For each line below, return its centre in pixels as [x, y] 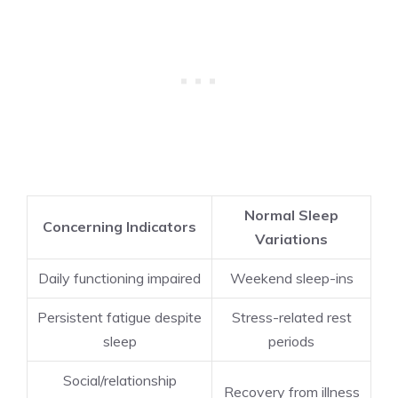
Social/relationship [119, 380]
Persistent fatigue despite [119, 317]
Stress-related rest [291, 317]
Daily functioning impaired [119, 278]
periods [291, 341]
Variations [291, 239]
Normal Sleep [291, 215]
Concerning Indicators [119, 226]
